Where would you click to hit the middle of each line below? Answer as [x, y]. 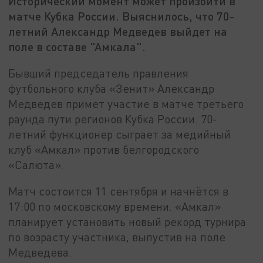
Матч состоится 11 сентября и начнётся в [119, 191]
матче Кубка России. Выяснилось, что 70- [122, 16]
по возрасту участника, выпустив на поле [117, 237]
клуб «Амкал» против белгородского [104, 149]
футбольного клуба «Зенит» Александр [112, 88]
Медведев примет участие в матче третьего [126, 103]
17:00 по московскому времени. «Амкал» [115, 207]
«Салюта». [36, 164]
